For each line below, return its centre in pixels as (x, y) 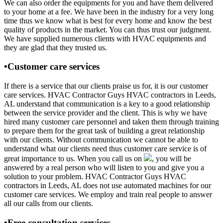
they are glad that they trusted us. (56, 47)
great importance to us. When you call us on (74, 158)
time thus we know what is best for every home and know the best (108, 20)
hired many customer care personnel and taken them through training (111, 121)
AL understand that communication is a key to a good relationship (107, 104)
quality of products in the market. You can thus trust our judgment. (108, 29)
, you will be (171, 158)
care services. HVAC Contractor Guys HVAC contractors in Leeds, (110, 95)
